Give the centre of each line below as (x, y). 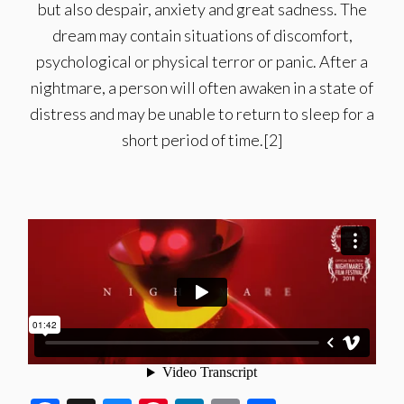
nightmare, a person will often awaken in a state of (202, 87)
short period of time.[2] (202, 140)
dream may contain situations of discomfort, (202, 35)
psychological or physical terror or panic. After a (202, 61)
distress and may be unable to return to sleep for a (202, 114)
